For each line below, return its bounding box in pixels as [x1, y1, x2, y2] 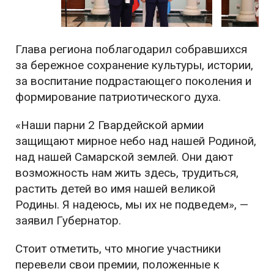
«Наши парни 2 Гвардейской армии [15, 117, 204, 132]
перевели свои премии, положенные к [15, 257, 220, 272]
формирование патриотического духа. [15, 89, 221, 104]
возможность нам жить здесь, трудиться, [15, 165, 239, 180]
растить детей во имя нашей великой [15, 181, 215, 196]
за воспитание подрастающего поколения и [15, 73, 251, 88]
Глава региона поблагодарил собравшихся [15, 42, 247, 56]
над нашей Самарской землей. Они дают [15, 149, 233, 164]
